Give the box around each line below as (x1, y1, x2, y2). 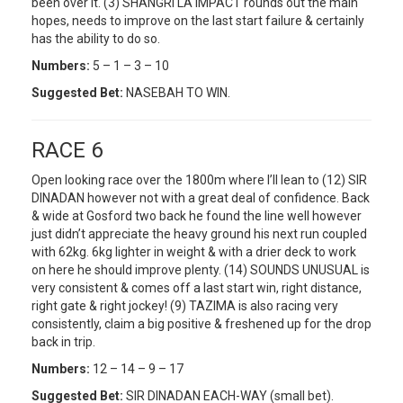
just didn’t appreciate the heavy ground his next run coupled (31, 226, 367, 241)
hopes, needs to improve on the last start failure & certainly (31, 13, 364, 28)
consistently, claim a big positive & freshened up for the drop (31, 316, 372, 331)
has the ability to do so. (31, 31, 160, 46)
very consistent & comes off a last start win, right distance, (31, 280, 362, 295)
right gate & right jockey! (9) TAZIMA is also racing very (31, 298, 338, 313)
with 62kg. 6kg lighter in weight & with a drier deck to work (31, 244, 356, 259)
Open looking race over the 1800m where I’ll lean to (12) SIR (31, 172, 367, 187)
